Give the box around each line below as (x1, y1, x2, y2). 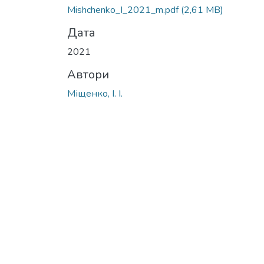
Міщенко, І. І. (67, 87, 123, 100)
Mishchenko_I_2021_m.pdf (67, 3, 181, 16)
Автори (67, 66, 109, 82)
